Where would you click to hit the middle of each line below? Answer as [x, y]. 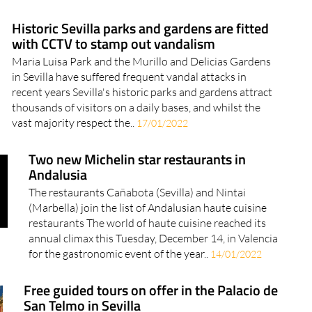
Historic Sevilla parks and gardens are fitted [140, 54]
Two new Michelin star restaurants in [137, 185]
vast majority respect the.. [74, 149]
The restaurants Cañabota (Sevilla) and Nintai [137, 218]
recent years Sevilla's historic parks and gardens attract [142, 118]
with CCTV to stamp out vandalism [113, 70]
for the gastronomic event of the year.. [119, 280]
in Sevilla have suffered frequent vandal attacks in [129, 103]
